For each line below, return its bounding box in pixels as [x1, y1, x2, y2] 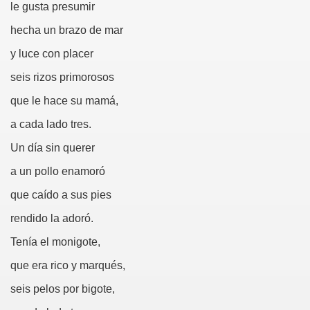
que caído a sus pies [10, 189, 111, 201]
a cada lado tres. [10, 118, 91, 130]
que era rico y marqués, [10, 259, 125, 271]
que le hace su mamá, [10, 95, 118, 107]
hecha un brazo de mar [10, 24, 123, 36]
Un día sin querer [10, 142, 95, 154]
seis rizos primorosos [10, 71, 114, 83]
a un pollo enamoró [10, 165, 105, 177]
